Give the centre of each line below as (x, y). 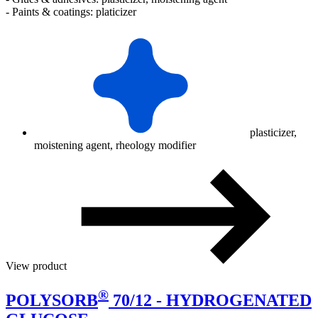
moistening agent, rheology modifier (115, 145)
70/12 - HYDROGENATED (210, 300)
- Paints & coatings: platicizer (71, 11)
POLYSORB (52, 300)
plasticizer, (272, 132)
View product (38, 265)
